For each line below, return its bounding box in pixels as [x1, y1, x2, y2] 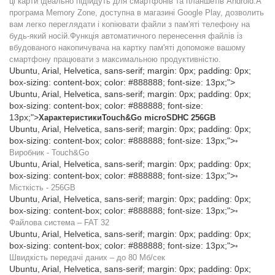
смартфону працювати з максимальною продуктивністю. [9, 55, 221, 64]
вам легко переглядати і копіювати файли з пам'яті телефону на [9, 20, 250, 29]
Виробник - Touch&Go [9, 148, 89, 157]
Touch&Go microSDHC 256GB [102, 113, 215, 122]
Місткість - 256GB [9, 183, 76, 192]
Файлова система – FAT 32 [9, 218, 109, 227]
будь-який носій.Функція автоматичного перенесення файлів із [9, 31, 242, 41]
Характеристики [39, 113, 102, 122]
